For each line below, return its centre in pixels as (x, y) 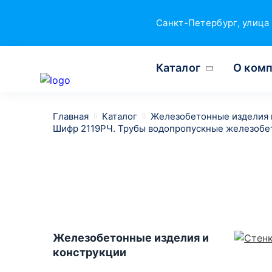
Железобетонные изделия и (131, 238)
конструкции (90, 253)
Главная (71, 116)
